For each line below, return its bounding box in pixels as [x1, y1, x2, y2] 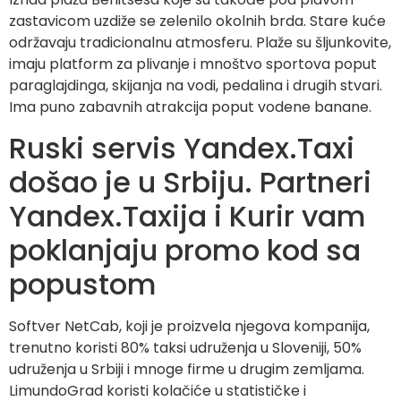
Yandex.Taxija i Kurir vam [9, 195, 366, 236]
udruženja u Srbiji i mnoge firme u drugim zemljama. [9, 358, 364, 380]
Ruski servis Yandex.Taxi [9, 127, 354, 168]
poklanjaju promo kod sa [9, 229, 361, 270]
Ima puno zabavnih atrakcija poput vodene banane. [9, 97, 371, 118]
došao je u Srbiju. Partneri [9, 161, 371, 202]
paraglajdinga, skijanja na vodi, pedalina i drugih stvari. [9, 75, 382, 97]
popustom [9, 263, 157, 304]
